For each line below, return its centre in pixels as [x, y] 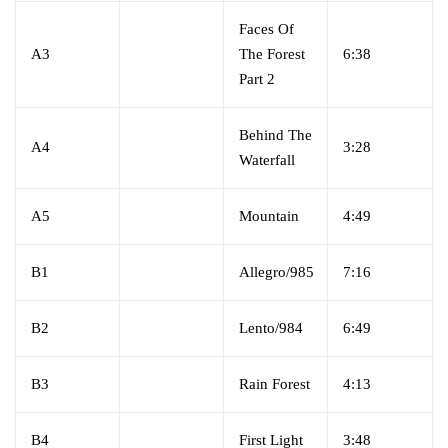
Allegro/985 [276, 271]
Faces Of [266, 28]
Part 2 [257, 78]
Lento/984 [271, 327]
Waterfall [267, 159]
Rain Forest [274, 383]
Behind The [275, 134]
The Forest [272, 53]
